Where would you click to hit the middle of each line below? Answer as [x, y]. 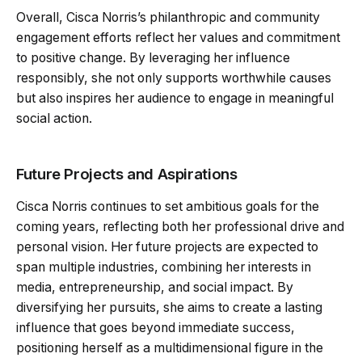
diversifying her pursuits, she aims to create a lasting [169, 307]
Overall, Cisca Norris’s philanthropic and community [168, 17]
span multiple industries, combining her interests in [164, 267]
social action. [54, 118]
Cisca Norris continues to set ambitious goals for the [168, 206]
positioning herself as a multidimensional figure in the [170, 347]
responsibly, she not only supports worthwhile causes [174, 78]
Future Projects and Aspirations [127, 174]
